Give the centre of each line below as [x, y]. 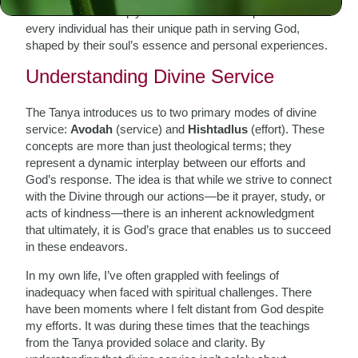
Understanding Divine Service [150, 76]
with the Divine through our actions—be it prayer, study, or [176, 196]
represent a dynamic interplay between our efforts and [166, 163]
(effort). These [286, 129]
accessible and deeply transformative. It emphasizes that [174, 12]
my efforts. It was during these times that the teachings [168, 326]
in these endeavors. [77, 247]
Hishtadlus [218, 129]
